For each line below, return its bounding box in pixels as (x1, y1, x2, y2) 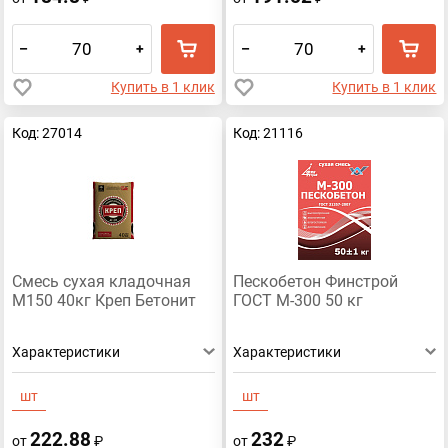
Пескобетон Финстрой (233, 273, 399, 292)
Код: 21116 (233, 124, 304, 141)
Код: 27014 (11, 124, 82, 141)
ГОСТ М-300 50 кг (233, 292, 364, 311)
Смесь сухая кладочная (11, 273, 191, 292)
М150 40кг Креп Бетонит (11, 292, 196, 311)
